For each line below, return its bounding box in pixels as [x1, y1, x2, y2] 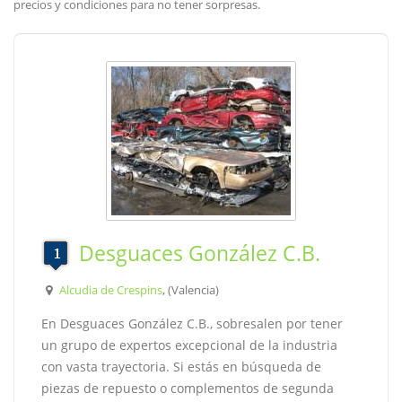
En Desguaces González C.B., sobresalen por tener [41, 315, 343, 332]
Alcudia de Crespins [58, 282, 162, 298]
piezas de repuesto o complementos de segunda [41, 380, 334, 397]
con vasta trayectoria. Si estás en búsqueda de [41, 358, 321, 375]
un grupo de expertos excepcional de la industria [41, 336, 337, 354]
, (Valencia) [162, 282, 219, 298]
